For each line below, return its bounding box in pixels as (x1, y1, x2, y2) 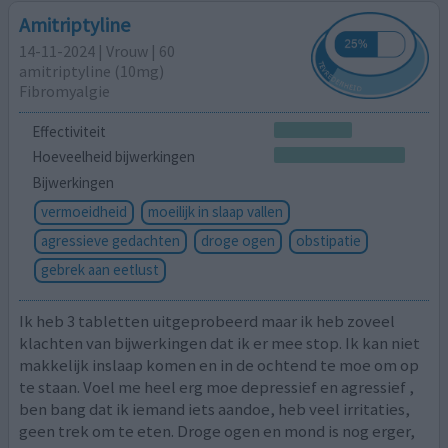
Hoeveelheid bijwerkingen (31, 147, 195, 167)
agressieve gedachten (40, 231, 180, 251)
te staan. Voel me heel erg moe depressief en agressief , (19, 375, 415, 398)
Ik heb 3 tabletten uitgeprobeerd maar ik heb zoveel (19, 309, 396, 332)
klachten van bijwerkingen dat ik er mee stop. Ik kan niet (19, 331, 421, 354)
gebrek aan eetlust (40, 260, 159, 280)
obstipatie (295, 231, 361, 251)
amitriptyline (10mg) (19, 61, 165, 82)
